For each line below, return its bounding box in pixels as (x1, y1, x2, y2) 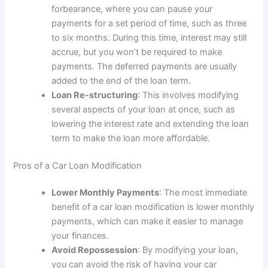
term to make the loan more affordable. (51, 132, 211, 144)
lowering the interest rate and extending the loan (51, 118, 249, 129)
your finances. (51, 230, 109, 242)
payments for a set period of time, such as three (51, 17, 247, 29)
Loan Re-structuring (51, 89, 138, 100)
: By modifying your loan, (138, 245, 239, 256)
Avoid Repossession (51, 245, 138, 256)
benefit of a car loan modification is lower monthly (51, 202, 255, 213)
